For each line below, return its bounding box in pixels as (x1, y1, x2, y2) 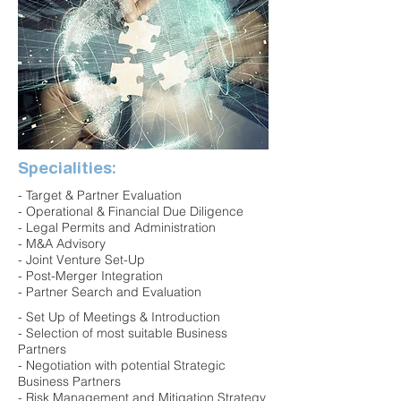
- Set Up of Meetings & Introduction (18, 309, 220, 325)
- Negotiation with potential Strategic (18, 357, 226, 373)
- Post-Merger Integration (18, 268, 163, 284)
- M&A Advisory (18, 235, 106, 252)
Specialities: (18, 158, 116, 177)
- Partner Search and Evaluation (18, 284, 201, 300)
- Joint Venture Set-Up (18, 252, 145, 268)
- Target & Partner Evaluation (18, 187, 182, 203)
